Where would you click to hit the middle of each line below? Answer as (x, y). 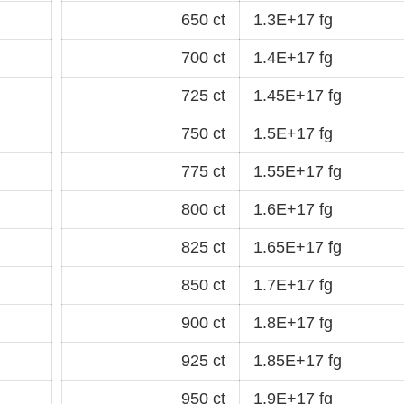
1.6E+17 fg (293, 209)
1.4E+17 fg (293, 57)
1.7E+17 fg (293, 285)
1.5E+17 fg (293, 133)
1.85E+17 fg (298, 360)
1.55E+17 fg (298, 171)
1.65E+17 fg (298, 247)
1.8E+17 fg (293, 322)
